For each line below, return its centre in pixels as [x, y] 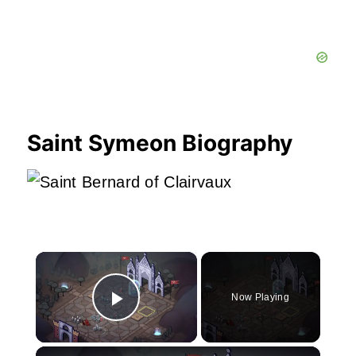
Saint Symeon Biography [160, 143]
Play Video [174, 320]
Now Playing [260, 297]
